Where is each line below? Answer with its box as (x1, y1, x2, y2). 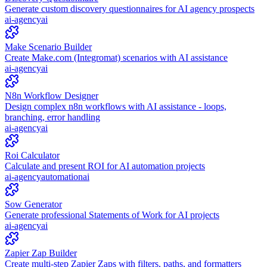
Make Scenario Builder (5, 41, 92, 52)
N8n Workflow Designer (5, 90, 98, 101)
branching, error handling (5, 111, 100, 122)
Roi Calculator (5, 150, 60, 160)
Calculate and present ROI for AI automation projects (5, 160, 205, 171)
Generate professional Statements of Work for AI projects (5, 209, 219, 220)
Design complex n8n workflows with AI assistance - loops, (5, 101, 226, 111)
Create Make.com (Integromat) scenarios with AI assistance (5, 52, 228, 63)
